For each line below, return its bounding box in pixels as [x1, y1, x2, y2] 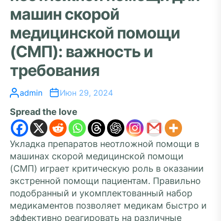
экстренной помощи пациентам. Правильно [10, 176, 201, 186]
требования [10, 61, 100, 80]
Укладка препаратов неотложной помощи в [10, 139, 199, 149]
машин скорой [10, 4, 119, 24]
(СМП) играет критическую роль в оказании [10, 163, 204, 174]
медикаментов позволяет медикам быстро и [10, 200, 207, 211]
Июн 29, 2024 [60, 88, 113, 98]
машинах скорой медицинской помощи [10, 151, 184, 161]
